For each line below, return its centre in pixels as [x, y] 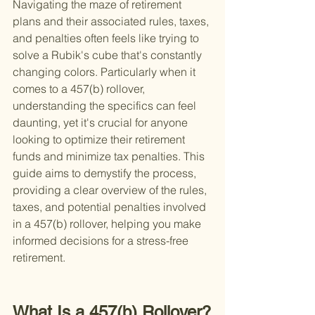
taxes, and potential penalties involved [111, 207]
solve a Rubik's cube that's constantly [109, 55]
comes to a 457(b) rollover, [80, 89]
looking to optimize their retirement [100, 140]
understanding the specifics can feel [106, 106]
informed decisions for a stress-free [102, 241]
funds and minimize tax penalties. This [110, 156]
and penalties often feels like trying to [107, 38]
